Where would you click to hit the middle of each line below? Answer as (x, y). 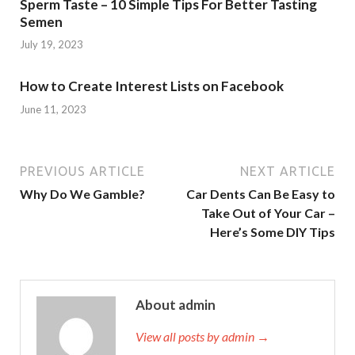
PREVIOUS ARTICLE (82, 171)
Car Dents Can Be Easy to (261, 193)
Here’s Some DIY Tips (273, 231)
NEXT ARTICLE (288, 171)
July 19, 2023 (52, 44)
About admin (176, 304)
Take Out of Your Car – (268, 212)
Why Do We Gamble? (82, 193)
